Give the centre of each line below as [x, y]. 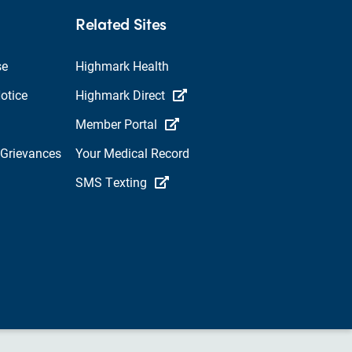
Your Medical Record [132, 153]
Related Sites [121, 24]
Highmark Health [122, 66]
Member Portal [116, 124]
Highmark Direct [120, 95]
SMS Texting [111, 182]
